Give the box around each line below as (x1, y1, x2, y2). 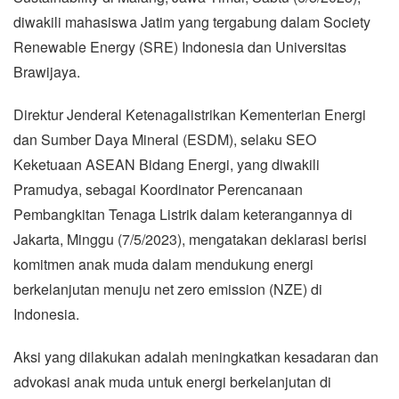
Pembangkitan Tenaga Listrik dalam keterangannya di (13, 203, 353, 224)
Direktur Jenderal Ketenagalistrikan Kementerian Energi (13, 103, 366, 125)
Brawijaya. (13, 61, 80, 82)
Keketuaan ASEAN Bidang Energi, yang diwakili (13, 153, 320, 175)
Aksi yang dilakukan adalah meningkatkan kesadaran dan (13, 346, 379, 367)
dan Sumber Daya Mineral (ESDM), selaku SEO (13, 128, 316, 150)
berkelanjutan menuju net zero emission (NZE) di (13, 278, 322, 299)
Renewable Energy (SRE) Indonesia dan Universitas (13, 36, 346, 57)
